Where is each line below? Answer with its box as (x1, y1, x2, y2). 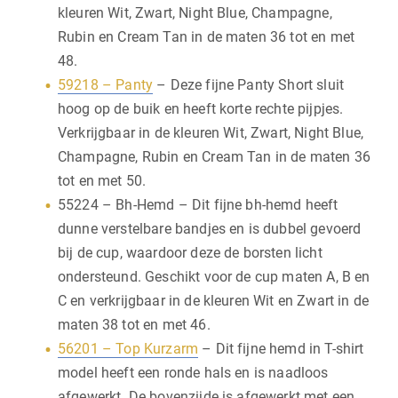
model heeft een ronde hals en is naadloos (58, 363, 329, 381)
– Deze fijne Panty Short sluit (153, 76, 345, 93)
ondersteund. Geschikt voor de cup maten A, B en (58, 267, 370, 285)
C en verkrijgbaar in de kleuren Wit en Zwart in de (58, 291, 370, 309)
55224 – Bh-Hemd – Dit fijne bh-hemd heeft (58, 195, 338, 213)
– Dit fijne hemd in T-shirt (198, 339, 364, 357)
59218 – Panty (58, 76, 154, 93)
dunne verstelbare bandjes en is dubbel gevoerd (58, 219, 362, 237)
